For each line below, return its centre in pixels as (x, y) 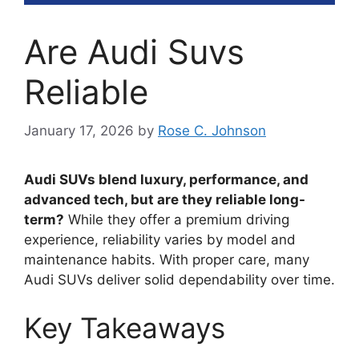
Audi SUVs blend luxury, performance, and (166, 180)
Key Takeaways (125, 327)
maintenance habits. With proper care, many (167, 260)
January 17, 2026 (79, 131)
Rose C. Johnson (212, 131)
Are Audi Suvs (134, 51)
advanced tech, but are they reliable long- (165, 200)
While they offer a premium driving (177, 220)
